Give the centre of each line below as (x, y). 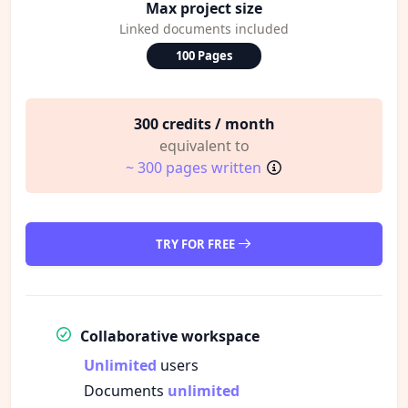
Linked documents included (204, 28)
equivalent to (204, 145)
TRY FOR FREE (196, 244)
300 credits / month (204, 123)
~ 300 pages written (193, 167)
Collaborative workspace (170, 336)
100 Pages (204, 55)
